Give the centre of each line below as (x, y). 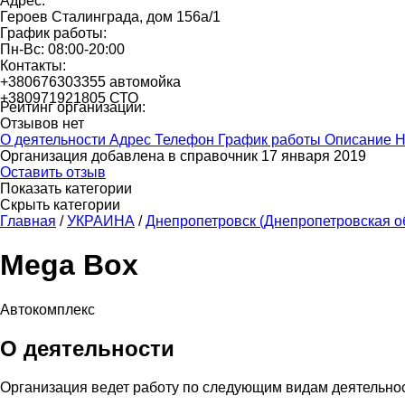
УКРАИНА (101, 221)
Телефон (184, 140)
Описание (358, 140)
